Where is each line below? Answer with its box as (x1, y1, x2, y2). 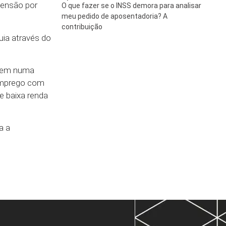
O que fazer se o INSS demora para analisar (61, 2, 201, 10)
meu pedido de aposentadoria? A (61, 12, 167, 21)
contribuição (61, 23, 102, 31)
